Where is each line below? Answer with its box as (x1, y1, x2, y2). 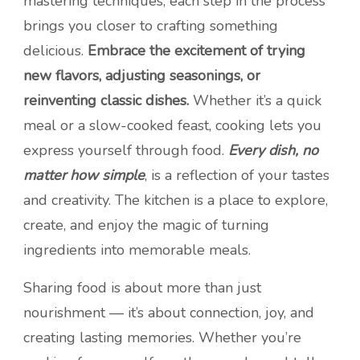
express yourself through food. (23, 141, 228, 161)
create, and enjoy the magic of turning (23, 215, 269, 235)
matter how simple (23, 166, 145, 186)
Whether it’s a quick (189, 91, 321, 111)
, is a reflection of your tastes (145, 166, 329, 186)
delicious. (23, 41, 88, 61)
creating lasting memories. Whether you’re (23, 328, 301, 348)
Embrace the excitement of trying (88, 41, 305, 61)
